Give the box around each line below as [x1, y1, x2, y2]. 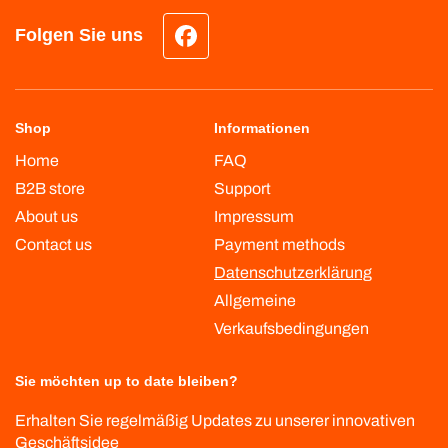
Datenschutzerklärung [214, 263, 372, 281]
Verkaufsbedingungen [214, 319, 369, 337]
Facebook [174, 36, 253, 57]
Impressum [214, 207, 294, 225]
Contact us [15, 235, 92, 253]
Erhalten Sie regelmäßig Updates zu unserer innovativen [15, 411, 415, 429]
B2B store [15, 179, 85, 197]
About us [15, 207, 78, 225]
